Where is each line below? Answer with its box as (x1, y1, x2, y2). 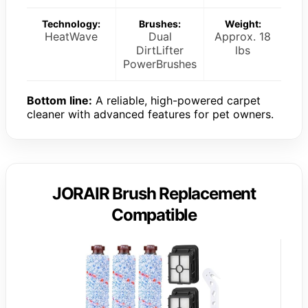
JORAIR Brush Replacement (52, 183, 256, 203)
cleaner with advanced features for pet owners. (27, 107, 274, 121)
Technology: (42, 17, 100, 30)
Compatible (111, 204, 197, 225)
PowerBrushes (123, 56, 197, 71)
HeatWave (45, 29, 98, 43)
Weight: (224, 17, 261, 30)
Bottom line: (27, 93, 92, 107)
